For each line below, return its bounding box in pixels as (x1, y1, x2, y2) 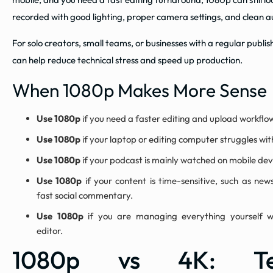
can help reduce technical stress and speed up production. (12, 54, 243, 66)
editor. (37, 225, 63, 237)
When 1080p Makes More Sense (12, 79, 267, 102)
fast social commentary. (37, 190, 133, 202)
